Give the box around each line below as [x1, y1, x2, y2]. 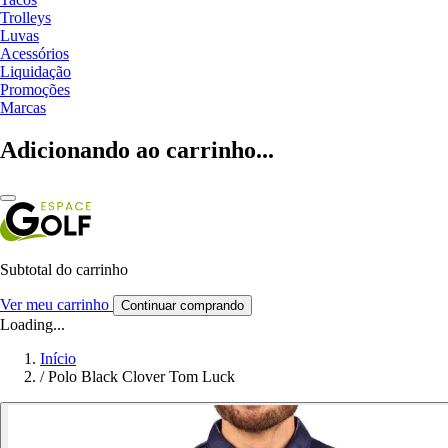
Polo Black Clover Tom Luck [48, 367, 235, 385]
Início [40, 349, 76, 367]
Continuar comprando [121, 297, 244, 313]
